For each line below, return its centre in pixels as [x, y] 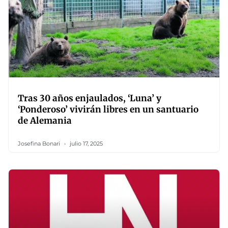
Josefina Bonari [40, 144]
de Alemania [45, 121]
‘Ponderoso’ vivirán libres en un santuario [108, 109]
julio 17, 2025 [85, 144]
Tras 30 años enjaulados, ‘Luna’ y [90, 98]
